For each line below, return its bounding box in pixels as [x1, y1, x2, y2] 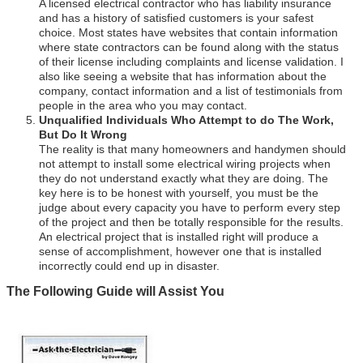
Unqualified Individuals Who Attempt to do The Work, [39, 113, 335, 126]
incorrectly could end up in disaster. [39, 259, 220, 272]
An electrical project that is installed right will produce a [39, 230, 319, 243]
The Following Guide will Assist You [6, 284, 225, 299]
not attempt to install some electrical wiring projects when [39, 157, 331, 170]
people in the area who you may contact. [39, 99, 248, 112]
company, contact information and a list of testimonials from [39, 84, 344, 97]
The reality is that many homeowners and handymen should [39, 143, 347, 156]
